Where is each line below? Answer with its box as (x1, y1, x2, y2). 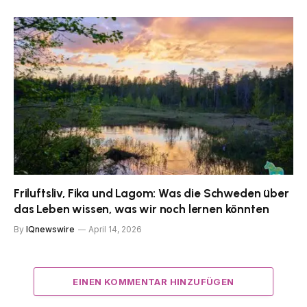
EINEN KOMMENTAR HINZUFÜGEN (73, 275, 234, 287)
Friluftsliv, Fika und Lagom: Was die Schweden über (14, 186, 289, 200)
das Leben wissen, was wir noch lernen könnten (14, 201, 269, 216)
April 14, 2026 (88, 223, 142, 234)
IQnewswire (26, 223, 75, 234)
